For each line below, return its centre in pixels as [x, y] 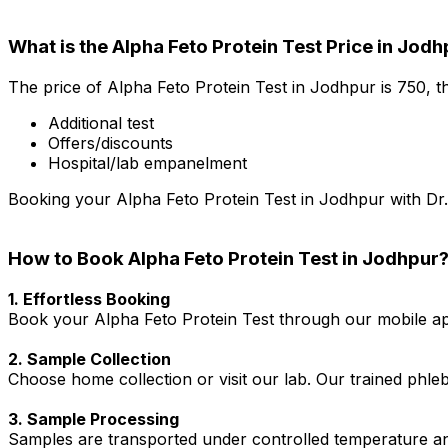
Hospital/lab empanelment [147, 162]
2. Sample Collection [89, 359]
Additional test [101, 122]
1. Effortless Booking [89, 299]
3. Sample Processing [93, 419]
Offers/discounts [110, 142]
